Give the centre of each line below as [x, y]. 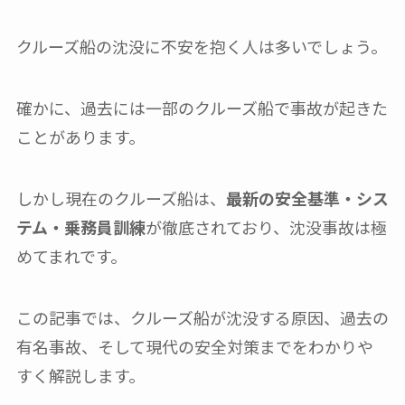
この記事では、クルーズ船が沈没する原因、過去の [202, 317]
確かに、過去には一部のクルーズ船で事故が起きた [202, 107]
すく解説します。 [80, 375]
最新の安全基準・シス [307, 198]
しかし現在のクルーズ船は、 [121, 198]
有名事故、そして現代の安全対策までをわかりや [194, 346]
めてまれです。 [71, 255]
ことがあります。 [80, 136]
